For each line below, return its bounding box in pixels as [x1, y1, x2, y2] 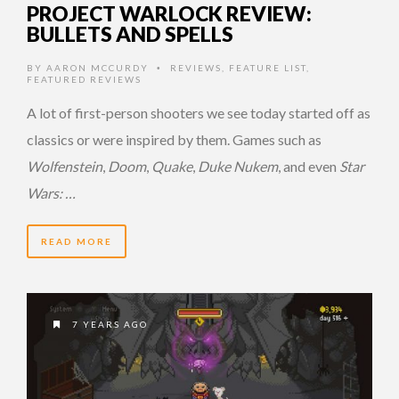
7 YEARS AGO [69, 318, 148, 330]
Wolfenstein [27, 157, 102, 175]
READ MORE [41, 235, 112, 247]
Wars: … [27, 183, 76, 201]
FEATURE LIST [229, 61, 306, 73]
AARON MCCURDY [46, 61, 149, 73]
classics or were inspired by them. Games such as [27, 130, 322, 148]
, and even [278, 157, 339, 175]
